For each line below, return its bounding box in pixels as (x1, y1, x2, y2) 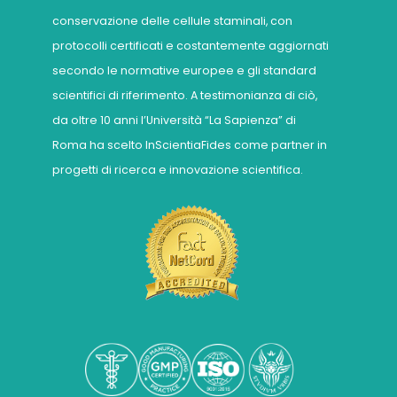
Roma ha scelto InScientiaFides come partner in (52, 136, 327, 152)
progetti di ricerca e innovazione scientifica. (52, 161, 303, 177)
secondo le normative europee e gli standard (52, 62, 316, 78)
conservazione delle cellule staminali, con (52, 12, 292, 28)
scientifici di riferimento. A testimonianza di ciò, (52, 87, 317, 103)
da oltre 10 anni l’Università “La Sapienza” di (52, 112, 296, 128)
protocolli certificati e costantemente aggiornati (52, 37, 329, 53)
